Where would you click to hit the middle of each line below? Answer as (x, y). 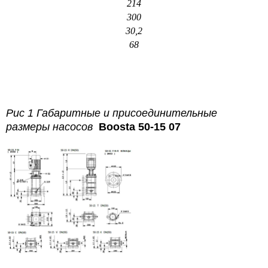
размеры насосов (52, 127)
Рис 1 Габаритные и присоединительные (112, 113)
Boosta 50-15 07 (140, 127)
